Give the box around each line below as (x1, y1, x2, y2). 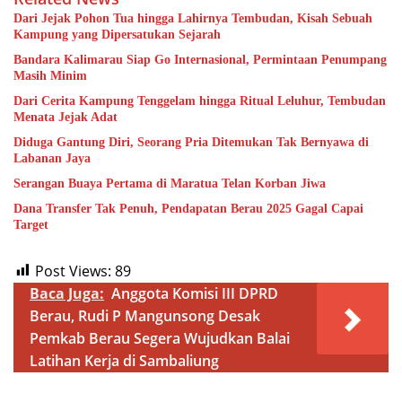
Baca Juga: (30, 283, 104, 303)
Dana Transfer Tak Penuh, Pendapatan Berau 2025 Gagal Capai (13, 201, 363, 215)
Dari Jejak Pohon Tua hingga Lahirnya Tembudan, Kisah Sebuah (13, 11, 372, 25)
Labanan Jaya (13, 151, 91, 165)
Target (13, 217, 48, 232)
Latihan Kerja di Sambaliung (30, 350, 219, 371)
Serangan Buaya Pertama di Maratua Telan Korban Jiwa (13, 176, 326, 190)
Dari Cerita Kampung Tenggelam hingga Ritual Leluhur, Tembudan (13, 93, 386, 108)
